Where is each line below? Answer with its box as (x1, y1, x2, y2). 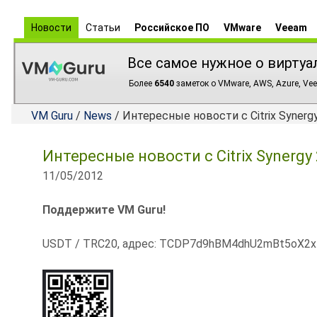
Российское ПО (134, 22, 209, 33)
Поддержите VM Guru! (42, 203, 166, 217)
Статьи (86, 22, 120, 33)
